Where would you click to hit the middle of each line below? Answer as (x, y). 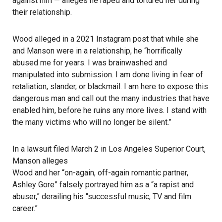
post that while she (165, 39)
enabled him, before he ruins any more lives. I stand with (110, 110)
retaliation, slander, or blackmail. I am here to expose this (110, 86)
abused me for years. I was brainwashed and (90, 63)
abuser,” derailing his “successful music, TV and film (102, 196)
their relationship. (42, 12)
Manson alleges (40, 161)
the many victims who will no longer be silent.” (92, 122)
